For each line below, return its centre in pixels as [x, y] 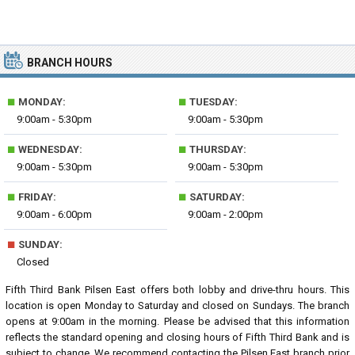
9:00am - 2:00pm [226, 214]
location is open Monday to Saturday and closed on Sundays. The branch [177, 305]
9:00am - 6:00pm [54, 214]
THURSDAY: [217, 149]
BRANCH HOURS [70, 63]
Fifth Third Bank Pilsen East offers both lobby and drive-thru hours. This [177, 290]
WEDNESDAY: [49, 149]
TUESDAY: [213, 102]
